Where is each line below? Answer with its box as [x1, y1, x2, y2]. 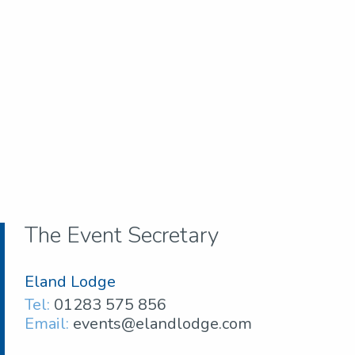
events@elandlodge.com [73, 313, 253, 335]
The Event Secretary [25, 220, 219, 251]
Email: [25, 313, 70, 335]
